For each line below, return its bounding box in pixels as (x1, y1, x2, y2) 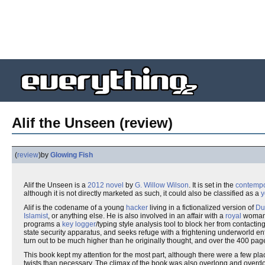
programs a (24, 220, 62, 228)
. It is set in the (189, 181, 235, 189)
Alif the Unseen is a (24, 181, 88, 189)
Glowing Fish (50, 151, 93, 159)
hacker (126, 203, 148, 212)
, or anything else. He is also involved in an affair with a (48, 212, 225, 220)
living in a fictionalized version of (148, 203, 256, 212)
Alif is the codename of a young (24, 203, 126, 212)
